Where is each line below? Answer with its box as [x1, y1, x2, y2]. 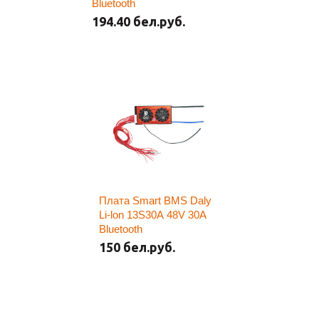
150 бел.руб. [99, 240, 175, 254]
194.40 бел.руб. [92, 14, 185, 28]
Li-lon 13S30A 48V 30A [99, 209, 206, 221]
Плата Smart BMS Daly [99, 194, 211, 206]
